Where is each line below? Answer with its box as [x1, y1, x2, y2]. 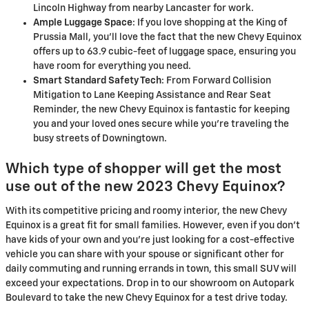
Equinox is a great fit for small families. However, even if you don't [6, 220, 300, 230]
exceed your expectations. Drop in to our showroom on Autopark [6, 278, 295, 288]
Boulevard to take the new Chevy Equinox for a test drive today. [6, 292, 288, 303]
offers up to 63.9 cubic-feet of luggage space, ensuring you [33, 47, 296, 57]
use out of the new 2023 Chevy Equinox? [6, 180, 285, 195]
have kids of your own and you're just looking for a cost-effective [6, 235, 295, 245]
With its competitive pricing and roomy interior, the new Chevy [6, 206, 287, 216]
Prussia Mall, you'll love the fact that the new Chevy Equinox [33, 32, 301, 42]
